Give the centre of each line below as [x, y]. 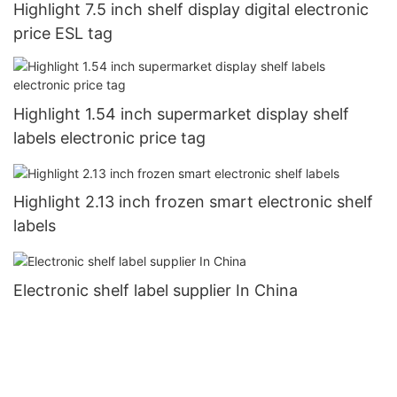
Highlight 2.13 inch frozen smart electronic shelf [193, 202]
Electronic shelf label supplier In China [156, 290]
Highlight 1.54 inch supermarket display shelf [181, 114]
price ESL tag [63, 33]
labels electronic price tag [109, 138]
